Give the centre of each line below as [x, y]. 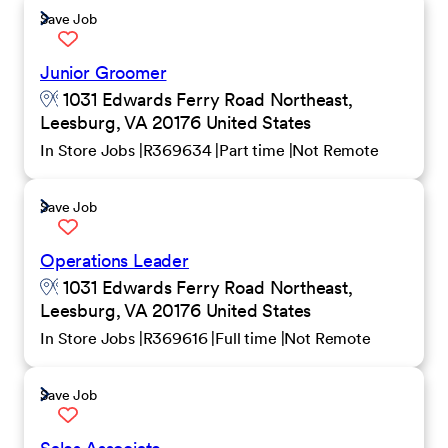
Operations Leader [114, 260]
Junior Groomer [103, 72]
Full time [248, 338]
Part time [254, 150]
